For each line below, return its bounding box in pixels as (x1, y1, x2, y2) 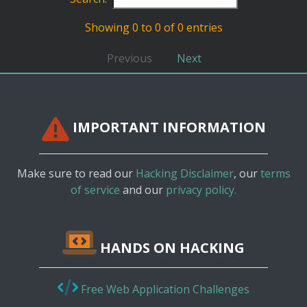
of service (71, 182, 120, 197)
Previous (107, 50, 152, 66)
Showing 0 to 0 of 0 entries (84, 19, 223, 35)
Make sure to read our (16, 165, 136, 181)
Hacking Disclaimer (135, 165, 234, 181)
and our (120, 182, 166, 197)
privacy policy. (166, 182, 236, 197)
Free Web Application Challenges (78, 281, 249, 297)
